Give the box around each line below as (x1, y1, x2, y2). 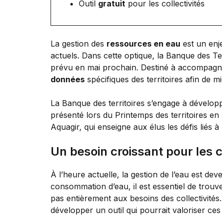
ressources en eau (107, 38, 180, 49)
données (51, 74, 85, 84)
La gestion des (51, 38, 107, 49)
